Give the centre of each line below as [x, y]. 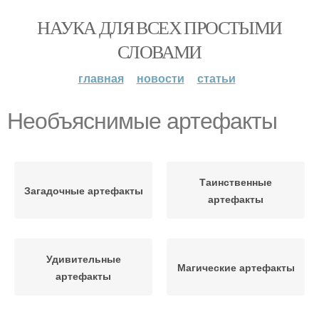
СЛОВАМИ [159, 51]
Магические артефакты [236, 267]
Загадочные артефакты [83, 190]
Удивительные [83, 258]
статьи [216, 78]
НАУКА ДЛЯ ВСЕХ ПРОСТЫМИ [159, 27]
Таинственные [236, 182]
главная [101, 78]
